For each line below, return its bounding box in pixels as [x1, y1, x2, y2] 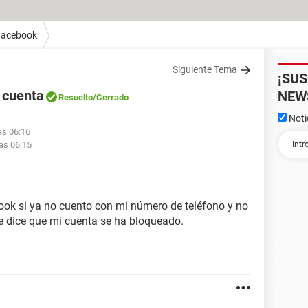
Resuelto [58, 92, 93, 102]
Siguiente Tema [173, 64, 237, 75]
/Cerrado [93, 92, 129, 102]
